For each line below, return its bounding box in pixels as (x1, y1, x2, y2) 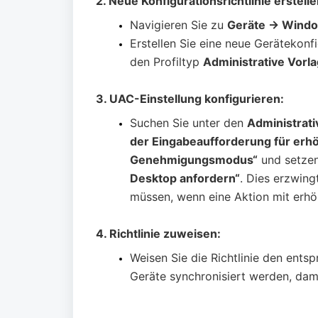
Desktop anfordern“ (130, 171, 240, 186)
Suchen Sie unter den (130, 116, 247, 131)
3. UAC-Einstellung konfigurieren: (96, 92, 284, 106)
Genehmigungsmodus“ (130, 153, 258, 168)
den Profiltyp (130, 55, 203, 70)
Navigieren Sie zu (130, 18, 227, 33)
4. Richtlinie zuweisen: (96, 226, 221, 241)
